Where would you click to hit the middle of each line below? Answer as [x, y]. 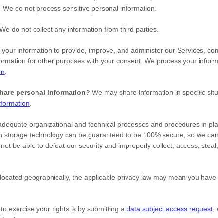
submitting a [107, 209]
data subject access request [170, 209]
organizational [51, 124]
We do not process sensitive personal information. [80, 8]
